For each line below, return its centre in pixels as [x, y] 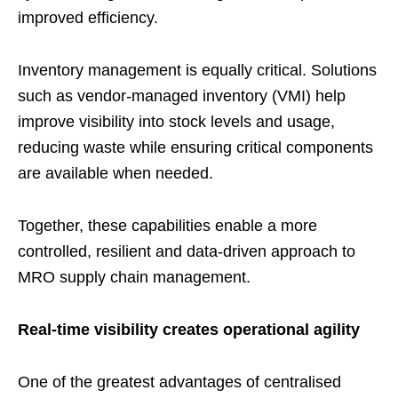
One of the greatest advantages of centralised [179, 382]
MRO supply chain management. [134, 278]
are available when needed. [115, 174]
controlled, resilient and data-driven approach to [187, 252]
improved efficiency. [88, 18]
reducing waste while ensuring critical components [195, 148]
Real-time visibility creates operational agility [189, 330]
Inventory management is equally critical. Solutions [197, 71]
